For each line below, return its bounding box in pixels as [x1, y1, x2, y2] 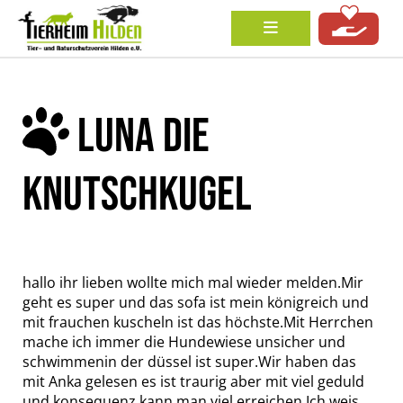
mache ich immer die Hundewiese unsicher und [22, 332, 345, 352]
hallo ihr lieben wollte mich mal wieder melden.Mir [22, 273, 363, 292]
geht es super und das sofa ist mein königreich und [22, 292, 369, 312]
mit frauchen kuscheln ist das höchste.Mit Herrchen [22, 312, 373, 332]
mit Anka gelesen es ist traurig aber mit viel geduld [22, 372, 364, 391]
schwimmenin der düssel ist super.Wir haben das [22, 352, 356, 372]
